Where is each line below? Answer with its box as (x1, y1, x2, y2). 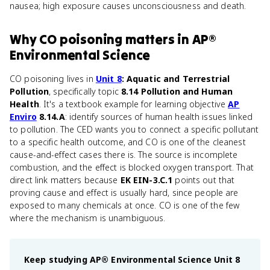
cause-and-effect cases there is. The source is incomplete (10, 149, 238, 160)
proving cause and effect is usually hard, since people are (10, 187, 239, 198)
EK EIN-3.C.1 (120, 174, 173, 186)
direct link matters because (10, 174, 121, 186)
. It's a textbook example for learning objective (39, 98, 228, 110)
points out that (172, 174, 235, 186)
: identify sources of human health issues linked (64, 111, 253, 122)
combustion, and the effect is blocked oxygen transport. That (10, 162, 254, 173)
